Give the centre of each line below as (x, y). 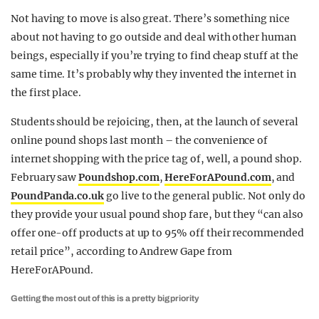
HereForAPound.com (218, 177)
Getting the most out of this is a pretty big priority (105, 298)
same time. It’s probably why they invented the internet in (153, 74)
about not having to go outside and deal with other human (153, 37)
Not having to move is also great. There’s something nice (150, 19)
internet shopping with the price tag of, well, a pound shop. (156, 159)
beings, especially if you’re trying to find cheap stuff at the (155, 56)
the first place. (46, 93)
